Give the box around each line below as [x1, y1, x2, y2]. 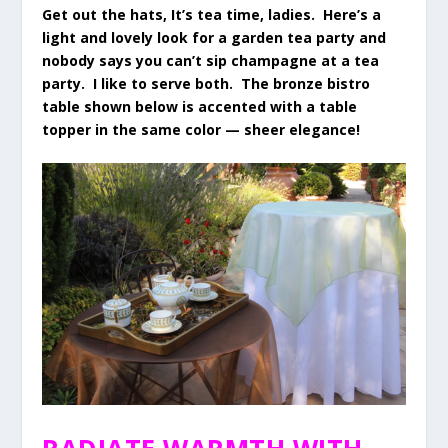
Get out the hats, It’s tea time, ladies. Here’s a [42, 4, 382, 24]
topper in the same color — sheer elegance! [42, 119, 361, 139]
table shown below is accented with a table [42, 96, 358, 116]
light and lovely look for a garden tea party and [42, 27, 387, 47]
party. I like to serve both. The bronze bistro [42, 73, 371, 93]
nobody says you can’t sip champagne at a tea [42, 50, 380, 70]
